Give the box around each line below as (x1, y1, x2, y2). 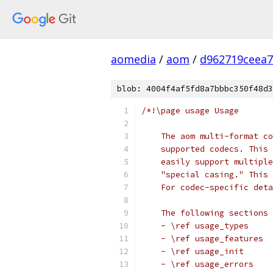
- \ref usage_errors (141, 259, 253, 269)
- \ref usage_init (141, 246, 244, 257)
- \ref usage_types (141, 221, 249, 231)
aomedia (111, 52, 156, 66)
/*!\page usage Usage (141, 105, 239, 116)
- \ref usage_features (141, 233, 263, 244)
